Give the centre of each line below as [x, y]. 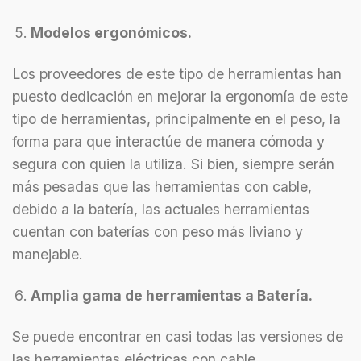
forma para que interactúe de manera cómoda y [168, 142]
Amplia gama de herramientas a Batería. [171, 295]
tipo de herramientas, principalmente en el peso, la [176, 119]
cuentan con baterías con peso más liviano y [158, 232]
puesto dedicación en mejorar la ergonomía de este [180, 97]
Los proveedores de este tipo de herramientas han [177, 74]
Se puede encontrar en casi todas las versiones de [178, 336]
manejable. [50, 255]
